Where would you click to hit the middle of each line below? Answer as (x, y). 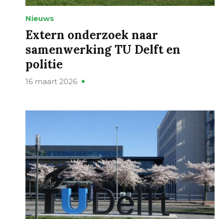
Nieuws (40, 19)
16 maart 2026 (51, 82)
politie (44, 65)
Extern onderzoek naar (92, 35)
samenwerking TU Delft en (103, 50)
